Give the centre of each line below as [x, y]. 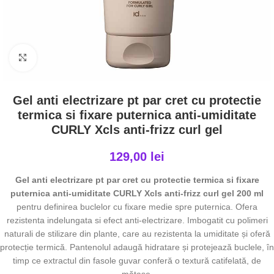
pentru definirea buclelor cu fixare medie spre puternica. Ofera [137, 207]
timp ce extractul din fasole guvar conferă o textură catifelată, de [137, 261]
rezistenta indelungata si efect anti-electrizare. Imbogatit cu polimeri [137, 220]
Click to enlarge [66, 58]
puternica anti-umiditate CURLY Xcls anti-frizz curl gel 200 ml [137, 193]
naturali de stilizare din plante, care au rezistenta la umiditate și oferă [137, 234]
